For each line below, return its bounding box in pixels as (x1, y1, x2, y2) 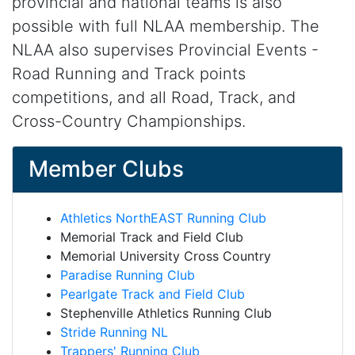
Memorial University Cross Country (60, 248, 271, 264)
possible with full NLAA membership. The (12, 17, 319, 36)
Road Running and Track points (12, 64, 246, 83)
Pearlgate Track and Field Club (60, 286, 245, 302)
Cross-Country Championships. (12, 112, 246, 131)
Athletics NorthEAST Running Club (60, 210, 266, 226)
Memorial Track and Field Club (60, 229, 243, 245)
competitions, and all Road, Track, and (12, 88, 296, 107)
